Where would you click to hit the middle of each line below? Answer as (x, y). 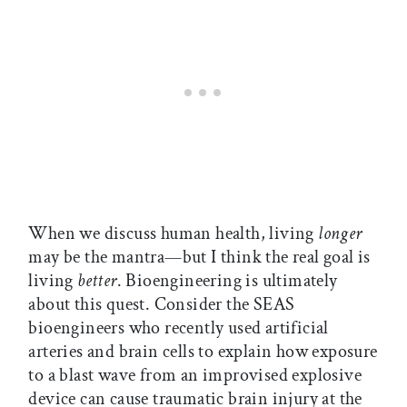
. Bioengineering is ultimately (227, 280)
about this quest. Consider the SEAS (162, 304)
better (97, 280)
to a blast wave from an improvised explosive (195, 375)
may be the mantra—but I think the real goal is (199, 257)
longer (340, 233)
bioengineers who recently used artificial (179, 328)
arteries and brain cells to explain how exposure (203, 351)
